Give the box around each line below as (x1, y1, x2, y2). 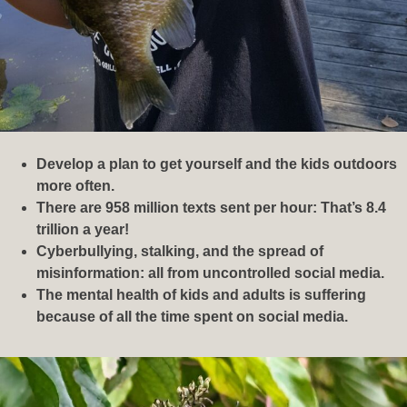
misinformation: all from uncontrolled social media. (36, 265, 388, 282)
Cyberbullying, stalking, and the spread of (36, 243, 323, 260)
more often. (36, 178, 114, 194)
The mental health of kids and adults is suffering (36, 287, 366, 303)
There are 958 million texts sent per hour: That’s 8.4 (36, 200, 386, 216)
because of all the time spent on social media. (36, 309, 348, 325)
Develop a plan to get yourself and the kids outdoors (36, 156, 397, 173)
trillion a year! (36, 222, 129, 238)
